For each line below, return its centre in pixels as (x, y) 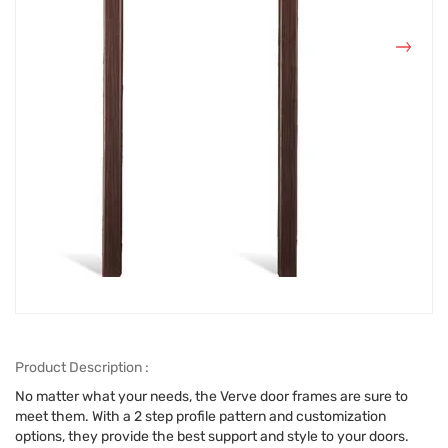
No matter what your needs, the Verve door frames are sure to (211, 397)
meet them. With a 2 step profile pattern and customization (200, 417)
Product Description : (82, 368)
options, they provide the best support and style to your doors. (212, 437)
